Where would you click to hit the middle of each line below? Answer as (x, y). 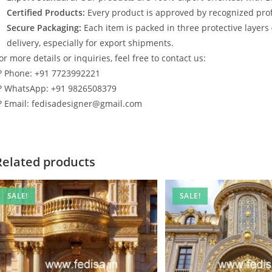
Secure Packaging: (44, 28)
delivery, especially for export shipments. (90, 43)
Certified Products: (46, 12)
